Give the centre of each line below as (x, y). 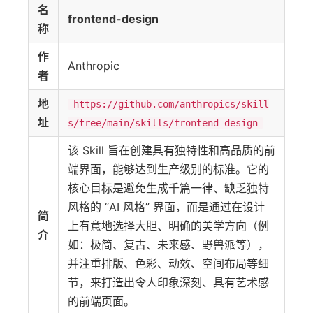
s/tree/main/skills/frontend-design (163, 123)
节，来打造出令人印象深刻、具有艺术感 (168, 282)
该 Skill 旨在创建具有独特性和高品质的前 (172, 150)
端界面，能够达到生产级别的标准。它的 (168, 169)
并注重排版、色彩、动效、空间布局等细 (168, 263)
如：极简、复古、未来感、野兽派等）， (168, 245)
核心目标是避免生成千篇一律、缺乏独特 (168, 188)
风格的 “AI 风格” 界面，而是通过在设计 (166, 207)
